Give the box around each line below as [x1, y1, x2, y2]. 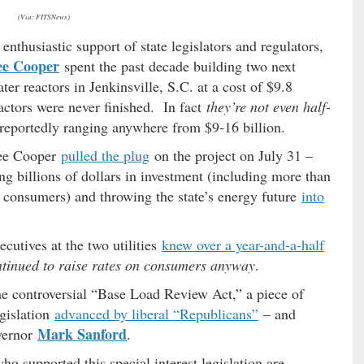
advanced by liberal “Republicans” [54, 304, 258, 324]
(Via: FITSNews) [17, 11, 70, 22]
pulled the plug [61, 145, 149, 166]
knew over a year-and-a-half [162, 235, 324, 255]
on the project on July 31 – [149, 145, 313, 166]
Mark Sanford [37, 323, 127, 345]
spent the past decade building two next [59, 56, 296, 76]
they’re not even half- [206, 97, 331, 117]
